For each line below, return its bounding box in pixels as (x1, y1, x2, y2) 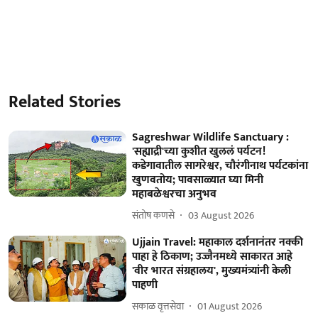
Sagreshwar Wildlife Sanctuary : (132, 127, 290, 147)
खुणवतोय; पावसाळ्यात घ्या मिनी (132, 170, 264, 190)
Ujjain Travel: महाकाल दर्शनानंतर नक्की (132, 232, 304, 252)
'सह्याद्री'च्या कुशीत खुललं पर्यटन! (132, 141, 266, 161)
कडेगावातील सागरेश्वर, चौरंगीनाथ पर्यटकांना (132, 155, 309, 175)
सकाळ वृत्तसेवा (132, 298, 185, 314)
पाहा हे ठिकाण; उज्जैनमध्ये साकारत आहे (132, 246, 293, 266)
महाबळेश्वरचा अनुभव (132, 184, 217, 204)
